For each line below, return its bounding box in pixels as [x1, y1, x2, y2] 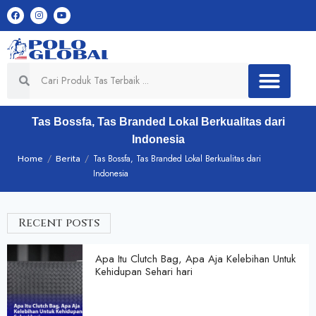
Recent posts [18, 215, 99, 231]
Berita [56, 152, 80, 166]
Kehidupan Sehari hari [95, 264, 193, 280]
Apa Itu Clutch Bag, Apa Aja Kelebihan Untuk [95, 251, 296, 267]
